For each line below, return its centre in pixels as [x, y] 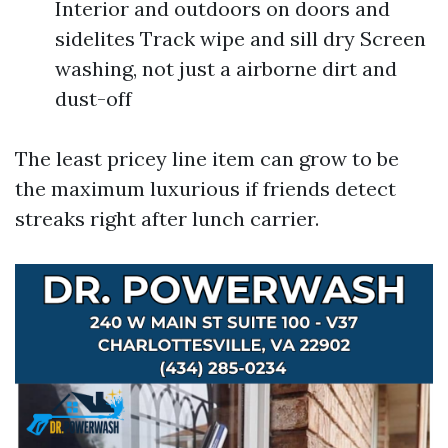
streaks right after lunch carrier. [167, 218]
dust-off [93, 98]
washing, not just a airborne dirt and [226, 68]
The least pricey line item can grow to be [207, 158]
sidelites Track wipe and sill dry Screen [240, 38]
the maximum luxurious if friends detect [205, 188]
